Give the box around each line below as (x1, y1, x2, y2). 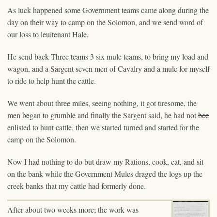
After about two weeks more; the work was (7, 204, 139, 215)
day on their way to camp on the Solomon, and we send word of (7, 16, 203, 27)
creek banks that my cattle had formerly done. (7, 180, 146, 191)
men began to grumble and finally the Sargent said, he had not (7, 109, 198, 120)
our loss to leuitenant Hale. (7, 29, 89, 39)
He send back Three (7, 51, 71, 62)
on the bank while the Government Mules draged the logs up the (7, 168, 202, 179)
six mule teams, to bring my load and (94, 51, 208, 62)
